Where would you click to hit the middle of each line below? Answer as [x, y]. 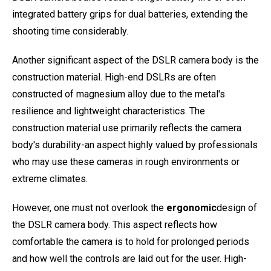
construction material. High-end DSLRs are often [114, 77]
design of [237, 208]
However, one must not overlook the [89, 208]
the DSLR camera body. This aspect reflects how [115, 225]
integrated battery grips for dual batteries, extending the [130, 14]
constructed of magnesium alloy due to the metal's [119, 94]
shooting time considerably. [70, 31]
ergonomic [191, 208]
